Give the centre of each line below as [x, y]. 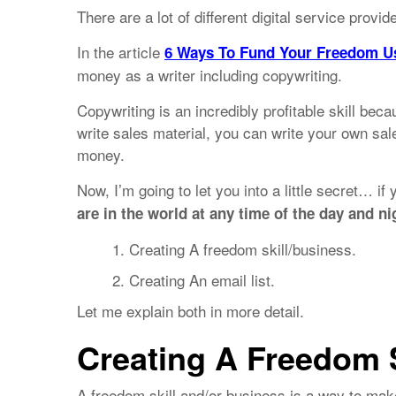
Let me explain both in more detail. [190, 311]
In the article [121, 52]
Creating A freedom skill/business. [243, 249]
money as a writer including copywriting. [209, 75]
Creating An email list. [202, 280]
